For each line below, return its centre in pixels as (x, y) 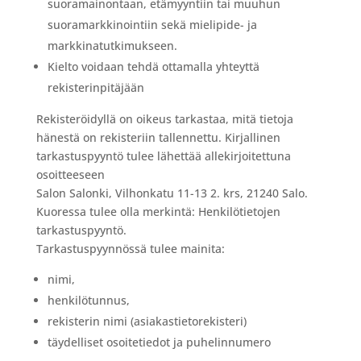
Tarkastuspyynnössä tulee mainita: (130, 249)
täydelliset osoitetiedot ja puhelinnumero (159, 342)
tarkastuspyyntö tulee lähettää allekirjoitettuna (163, 156)
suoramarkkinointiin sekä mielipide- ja (152, 25)
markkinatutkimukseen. (112, 46)
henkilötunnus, (88, 300)
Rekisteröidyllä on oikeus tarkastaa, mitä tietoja (164, 119)
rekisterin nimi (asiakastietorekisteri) (147, 321)
